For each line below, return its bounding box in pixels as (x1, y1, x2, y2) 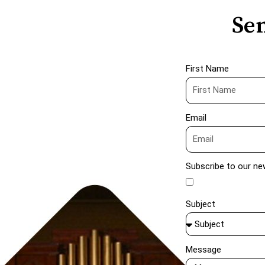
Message (186, 244, 221, 256)
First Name (186, 63, 229, 75)
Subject (186, 199, 215, 210)
